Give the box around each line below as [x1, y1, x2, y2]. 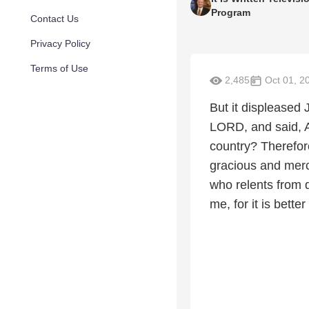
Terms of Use [30, 63, 88, 74]
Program [211, 7, 250, 18]
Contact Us [30, 13, 79, 24]
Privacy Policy [30, 38, 90, 49]
